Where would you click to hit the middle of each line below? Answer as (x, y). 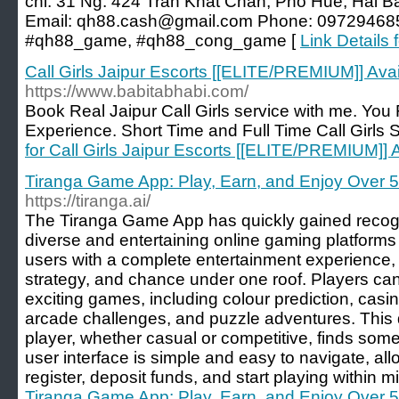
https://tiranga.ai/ (88, 201)
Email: (51, 21)
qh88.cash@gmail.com (165, 21)
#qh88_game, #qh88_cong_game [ (163, 41)
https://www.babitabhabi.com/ (137, 91)
